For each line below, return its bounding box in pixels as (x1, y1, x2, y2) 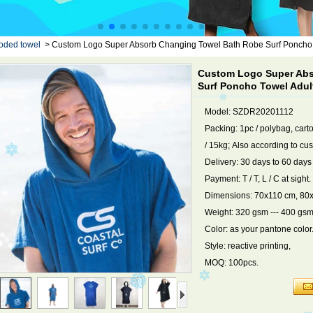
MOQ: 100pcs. (205, 258, 259, 268)
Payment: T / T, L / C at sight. (205, 174, 311, 184)
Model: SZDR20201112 (205, 107, 293, 117)
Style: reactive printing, (205, 241, 291, 251)
